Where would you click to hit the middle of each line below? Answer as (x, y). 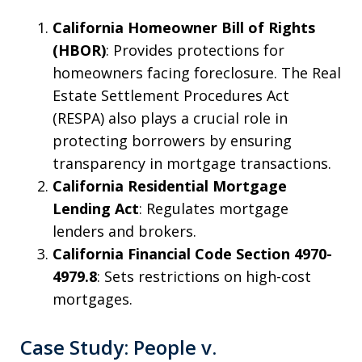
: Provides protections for (195, 51)
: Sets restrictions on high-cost (204, 277)
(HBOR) (79, 51)
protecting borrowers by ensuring (172, 141)
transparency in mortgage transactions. (192, 164)
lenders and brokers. (124, 232)
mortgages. (93, 299)
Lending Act (96, 209)
